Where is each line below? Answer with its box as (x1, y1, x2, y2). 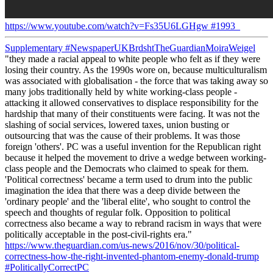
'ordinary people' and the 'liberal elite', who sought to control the (5, 196, 250, 207)
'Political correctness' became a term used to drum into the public (5, 174, 252, 185)
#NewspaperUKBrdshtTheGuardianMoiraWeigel (63, 42, 255, 53)
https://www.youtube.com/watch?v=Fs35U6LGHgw (5, 20, 208, 31)
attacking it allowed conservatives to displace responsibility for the (5, 97, 258, 108)
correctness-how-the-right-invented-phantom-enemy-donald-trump (5, 250, 259, 261)
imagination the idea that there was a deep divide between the (5, 185, 240, 196)
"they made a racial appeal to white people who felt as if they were (5, 53, 260, 64)
